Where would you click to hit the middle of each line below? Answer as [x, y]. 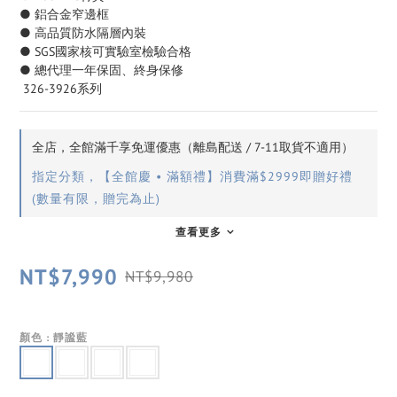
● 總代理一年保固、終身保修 [101, 70]
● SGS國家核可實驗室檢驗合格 [105, 51]
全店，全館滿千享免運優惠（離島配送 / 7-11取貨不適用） [193, 147]
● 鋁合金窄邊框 [64, 14]
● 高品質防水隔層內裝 [83, 32]
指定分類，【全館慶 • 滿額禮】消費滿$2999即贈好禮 [192, 176]
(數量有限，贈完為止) [96, 198]
